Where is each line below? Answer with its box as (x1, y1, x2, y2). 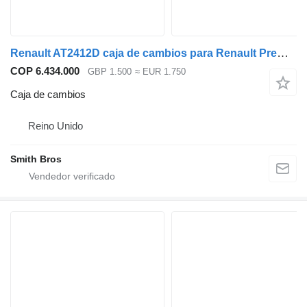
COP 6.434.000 (10, 64, 79, 77)
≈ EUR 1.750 (134, 66, 186, 77)
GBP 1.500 (88, 66, 132, 77)
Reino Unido (28, 120, 83, 132)
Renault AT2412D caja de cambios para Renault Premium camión (277, 46, 288, 60)
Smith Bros (10, 153, 62, 165)
